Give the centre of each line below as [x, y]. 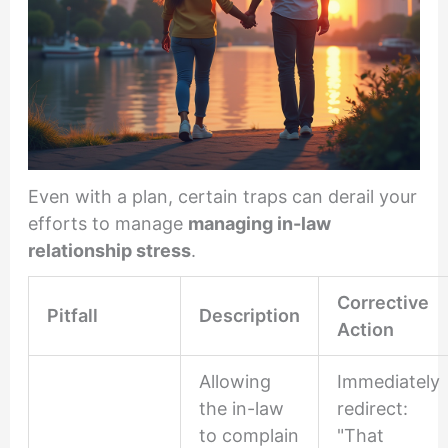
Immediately [388, 382]
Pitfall [72, 316]
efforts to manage [107, 223]
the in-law [241, 409]
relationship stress [109, 250]
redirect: [372, 409]
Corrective [382, 303]
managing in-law [259, 223]
